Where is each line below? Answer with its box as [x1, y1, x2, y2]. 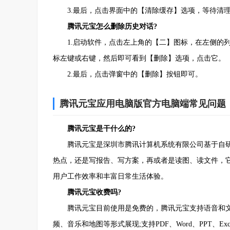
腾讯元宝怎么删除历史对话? [53, 22, 157, 30]
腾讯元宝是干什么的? [53, 124, 136, 132]
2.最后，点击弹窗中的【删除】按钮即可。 [53, 70, 202, 78]
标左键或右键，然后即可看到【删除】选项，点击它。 [53, 54, 225, 62]
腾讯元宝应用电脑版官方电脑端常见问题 [60, 98, 226, 109]
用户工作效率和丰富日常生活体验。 [53, 172, 168, 180]
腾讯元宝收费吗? [53, 188, 121, 196]
